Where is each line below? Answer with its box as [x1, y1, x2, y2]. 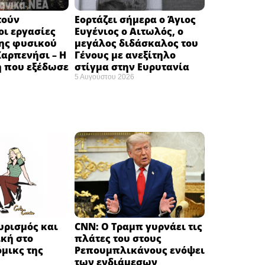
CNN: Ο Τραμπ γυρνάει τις [75, 220, 202, 234]
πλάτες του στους [75, 232, 161, 245]
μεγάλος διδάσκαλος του [75, 36, 198, 50]
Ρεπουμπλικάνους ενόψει [75, 244, 205, 257]
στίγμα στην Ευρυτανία [75, 60, 189, 73]
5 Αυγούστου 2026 [75, 72, 134, 81]
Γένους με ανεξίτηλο [75, 48, 176, 62]
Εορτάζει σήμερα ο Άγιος [75, 12, 196, 26]
